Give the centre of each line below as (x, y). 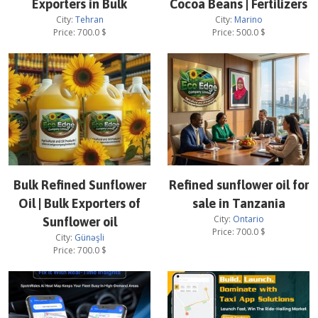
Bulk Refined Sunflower (79, 185)
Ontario (248, 219)
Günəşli (89, 237)
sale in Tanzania (238, 203)
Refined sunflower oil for (238, 185)
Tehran (89, 20)
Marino (248, 20)
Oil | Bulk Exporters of (79, 203)
